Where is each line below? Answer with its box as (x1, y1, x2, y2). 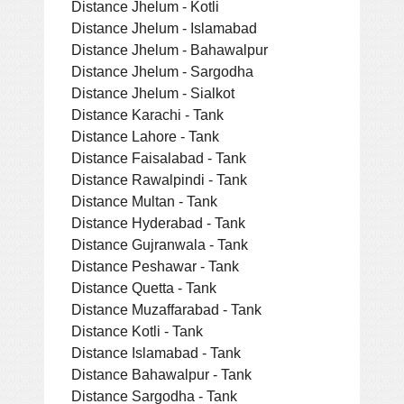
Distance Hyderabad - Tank (71, 214, 245, 231)
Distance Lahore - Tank (71, 127, 219, 144)
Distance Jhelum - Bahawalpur (71, 41, 268, 58)
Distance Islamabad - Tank (71, 344, 241, 361)
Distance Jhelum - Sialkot (71, 84, 234, 101)
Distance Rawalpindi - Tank (71, 170, 247, 188)
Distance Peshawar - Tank (71, 257, 239, 274)
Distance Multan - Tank (71, 192, 217, 209)
